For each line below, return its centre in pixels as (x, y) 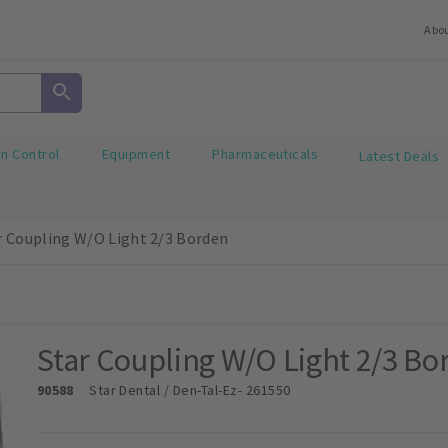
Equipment (136, 154)
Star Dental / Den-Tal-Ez (163, 389)
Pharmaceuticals (265, 154)
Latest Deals (399, 155)
